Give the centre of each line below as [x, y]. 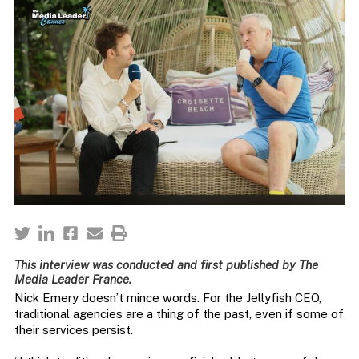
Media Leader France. [73, 280]
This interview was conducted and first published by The [166, 265]
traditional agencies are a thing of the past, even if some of [179, 314]
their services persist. [73, 330]
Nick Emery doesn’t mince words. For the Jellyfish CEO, [167, 298]
